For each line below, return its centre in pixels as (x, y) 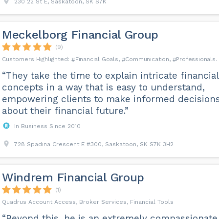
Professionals (196, 59)
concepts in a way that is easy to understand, (103, 87)
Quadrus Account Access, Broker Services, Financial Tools (88, 202)
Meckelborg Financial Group (80, 35)
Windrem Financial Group (73, 177)
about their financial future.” (65, 111)
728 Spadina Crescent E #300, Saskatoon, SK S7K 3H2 (94, 144)
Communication (147, 59)
